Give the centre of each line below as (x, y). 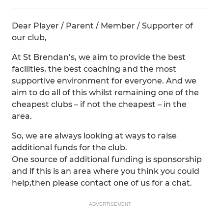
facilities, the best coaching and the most (94, 69)
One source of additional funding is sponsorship (107, 159)
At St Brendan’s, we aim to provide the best (99, 57)
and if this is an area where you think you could (106, 171)
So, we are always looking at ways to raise (94, 136)
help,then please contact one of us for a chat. (102, 183)
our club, (29, 38)
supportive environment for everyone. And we (104, 81)
